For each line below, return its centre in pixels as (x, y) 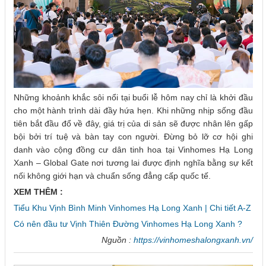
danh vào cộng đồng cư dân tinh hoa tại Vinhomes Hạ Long (133, 150)
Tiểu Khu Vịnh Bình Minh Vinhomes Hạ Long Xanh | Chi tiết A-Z (132, 208)
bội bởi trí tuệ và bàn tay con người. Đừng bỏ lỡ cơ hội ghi (133, 137)
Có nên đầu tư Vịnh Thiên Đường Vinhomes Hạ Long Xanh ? (128, 224)
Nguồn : (117, 240)
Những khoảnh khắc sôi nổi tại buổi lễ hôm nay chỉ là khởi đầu (133, 98)
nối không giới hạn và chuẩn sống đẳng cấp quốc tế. (112, 176)
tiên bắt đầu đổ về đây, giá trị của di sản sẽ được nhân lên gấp (133, 124)
